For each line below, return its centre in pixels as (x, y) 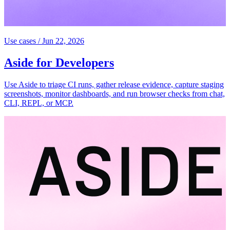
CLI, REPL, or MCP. (39, 103)
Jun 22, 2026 (63, 41)
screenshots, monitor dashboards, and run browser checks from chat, (114, 93)
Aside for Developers (59, 62)
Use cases (20, 41)
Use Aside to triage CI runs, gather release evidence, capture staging (114, 84)
